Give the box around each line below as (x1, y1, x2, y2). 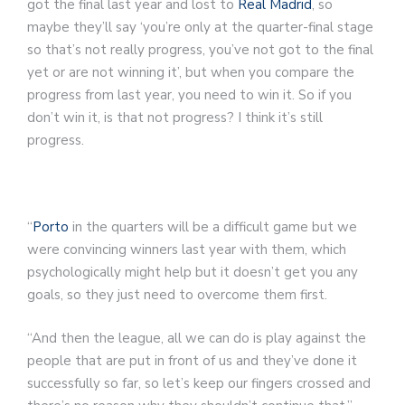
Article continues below (33, 177, 155, 192)
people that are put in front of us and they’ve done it (27, 351, 357, 370)
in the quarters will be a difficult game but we (69, 218, 357, 237)
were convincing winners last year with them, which (27, 240, 346, 259)
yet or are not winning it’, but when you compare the (27, 63, 354, 82)
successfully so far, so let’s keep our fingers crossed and (27, 373, 371, 392)
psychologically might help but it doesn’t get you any (27, 263, 358, 282)
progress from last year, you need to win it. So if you (27, 86, 352, 105)
